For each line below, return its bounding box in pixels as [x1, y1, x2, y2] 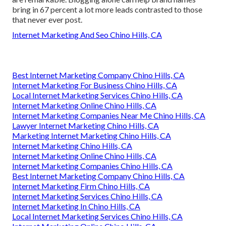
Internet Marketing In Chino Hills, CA [12, 201, 140, 211]
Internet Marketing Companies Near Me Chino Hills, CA [12, 110, 205, 121]
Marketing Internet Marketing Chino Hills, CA [12, 131, 171, 141]
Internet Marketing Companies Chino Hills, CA [12, 161, 173, 171]
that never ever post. [12, 15, 82, 25]
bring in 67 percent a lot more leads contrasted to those [12, 5, 202, 15]
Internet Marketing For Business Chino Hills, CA [12, 80, 177, 90]
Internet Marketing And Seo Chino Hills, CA [12, 30, 162, 40]
